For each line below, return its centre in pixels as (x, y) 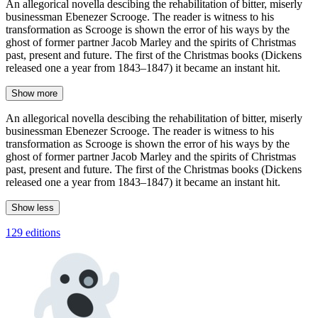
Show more (34, 93)
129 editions (33, 232)
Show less (33, 207)
